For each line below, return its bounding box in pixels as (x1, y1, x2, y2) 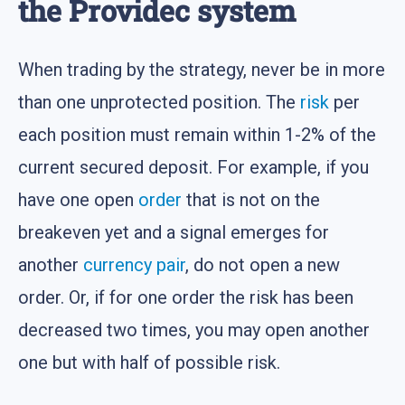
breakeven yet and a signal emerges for (18, 221, 329, 243)
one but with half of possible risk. (18, 351, 280, 373)
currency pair (83, 253, 185, 276)
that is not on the (182, 188, 320, 211)
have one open (18, 188, 138, 211)
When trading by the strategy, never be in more (18, 58, 385, 80)
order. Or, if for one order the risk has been (18, 286, 353, 308)
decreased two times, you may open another (18, 318, 370, 341)
